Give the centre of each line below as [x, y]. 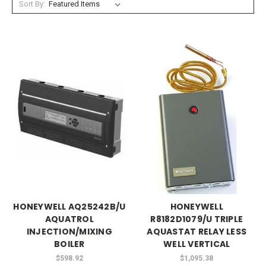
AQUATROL [69, 219]
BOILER [69, 244]
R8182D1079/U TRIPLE [197, 219]
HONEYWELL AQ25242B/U [69, 207]
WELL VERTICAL [197, 244]
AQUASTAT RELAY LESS [197, 232]
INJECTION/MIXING [69, 232]
